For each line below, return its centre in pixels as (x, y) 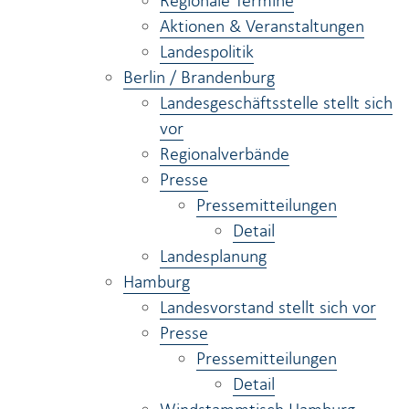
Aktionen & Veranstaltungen (262, 26)
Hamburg (157, 281)
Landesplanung (213, 256)
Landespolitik (207, 51)
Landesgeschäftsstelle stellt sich (276, 102)
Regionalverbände (225, 153)
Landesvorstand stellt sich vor (268, 307)
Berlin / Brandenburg (199, 77)
